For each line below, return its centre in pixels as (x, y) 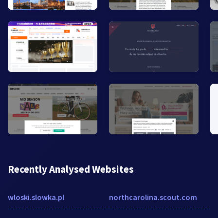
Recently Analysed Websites (71, 169)
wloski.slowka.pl (36, 197)
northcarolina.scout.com (153, 197)
